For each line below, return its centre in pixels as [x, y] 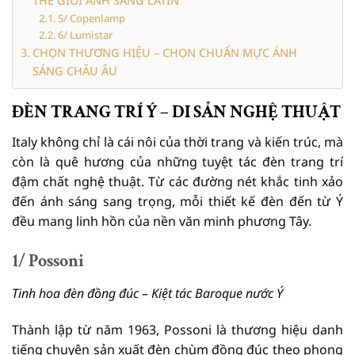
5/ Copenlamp [92, 18]
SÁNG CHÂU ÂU [74, 71]
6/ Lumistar [86, 34]
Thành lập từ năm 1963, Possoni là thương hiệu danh [177, 330]
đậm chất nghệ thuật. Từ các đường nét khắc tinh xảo [177, 181]
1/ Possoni [48, 261]
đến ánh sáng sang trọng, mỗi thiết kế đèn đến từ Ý [177, 201]
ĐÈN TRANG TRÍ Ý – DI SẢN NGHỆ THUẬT [176, 112]
